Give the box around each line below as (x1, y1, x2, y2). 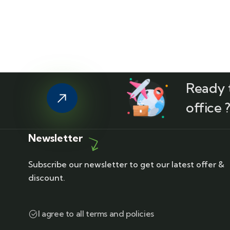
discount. (28, 172, 66, 183)
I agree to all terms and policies (38, 208, 154, 219)
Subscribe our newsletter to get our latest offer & (28, 159, 225, 169)
